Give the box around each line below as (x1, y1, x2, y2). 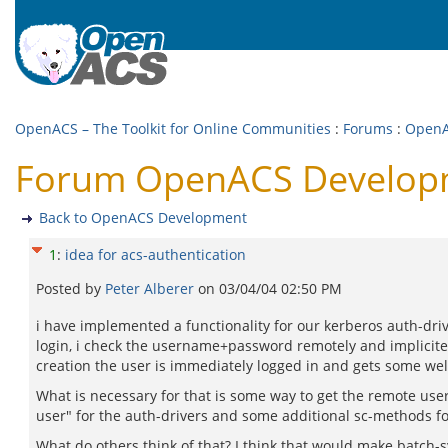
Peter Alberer (105, 279, 198, 298)
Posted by (36, 279, 105, 298)
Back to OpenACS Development (39, 208, 247, 227)
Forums (343, 119, 393, 138)
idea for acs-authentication (65, 245, 246, 264)
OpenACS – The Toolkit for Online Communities (15, 119, 331, 138)
